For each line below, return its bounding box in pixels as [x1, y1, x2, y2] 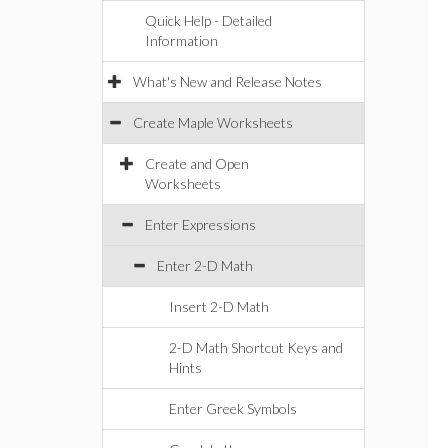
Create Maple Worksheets [133, 114, 293, 131]
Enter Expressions [145, 216, 256, 233]
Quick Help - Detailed [145, 12, 272, 29]
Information [145, 32, 218, 49]
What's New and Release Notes [133, 73, 322, 90]
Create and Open [145, 155, 249, 172]
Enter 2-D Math [157, 257, 253, 274]
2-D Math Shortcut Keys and [169, 339, 343, 356]
